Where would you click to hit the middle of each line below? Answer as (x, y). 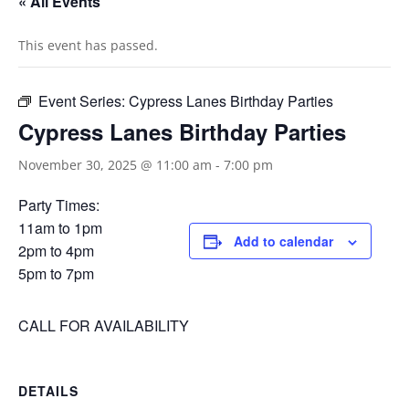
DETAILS (48, 391)
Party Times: (59, 205)
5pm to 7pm (56, 273)
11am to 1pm (60, 228)
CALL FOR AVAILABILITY (104, 325)
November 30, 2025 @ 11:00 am (115, 165)
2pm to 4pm (56, 251)
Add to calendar (283, 241)
